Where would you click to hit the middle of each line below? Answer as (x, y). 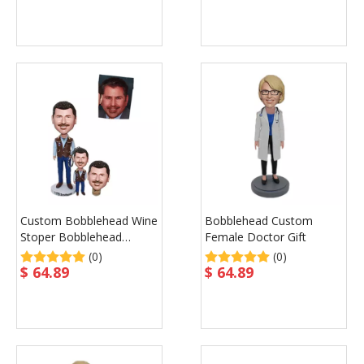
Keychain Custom (66, 253)
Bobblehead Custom (259, 221)
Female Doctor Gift (256, 237)
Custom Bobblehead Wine (89, 221)
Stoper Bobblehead (71, 237)
